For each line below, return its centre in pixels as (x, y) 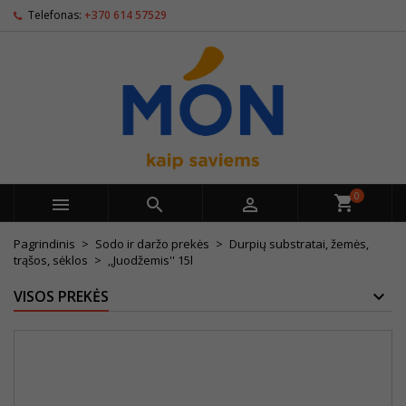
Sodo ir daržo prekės (152, 244)
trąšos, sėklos (51, 260)
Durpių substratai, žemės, (299, 244)
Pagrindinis (44, 244)
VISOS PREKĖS (61, 296)
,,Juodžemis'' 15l (150, 260)
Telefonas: (55, 15)
